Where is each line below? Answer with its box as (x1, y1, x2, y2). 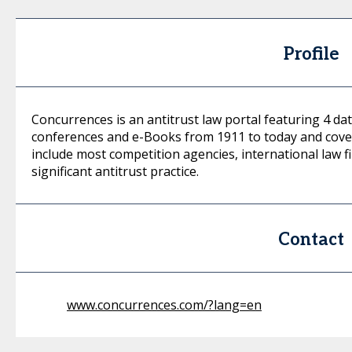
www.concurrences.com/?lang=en (67, 296, 262, 313)
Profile (284, 44, 339, 64)
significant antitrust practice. (31, 163, 199, 180)
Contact (278, 229, 345, 250)
